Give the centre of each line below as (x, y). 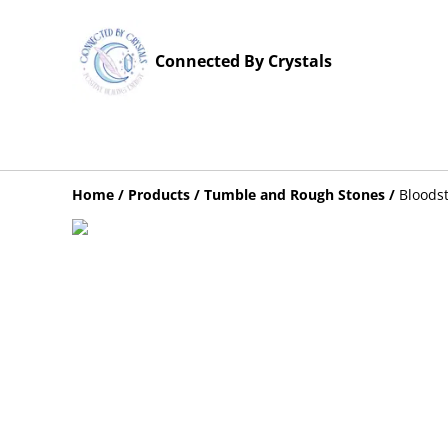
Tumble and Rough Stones (294, 194)
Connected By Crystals (243, 61)
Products (159, 194)
